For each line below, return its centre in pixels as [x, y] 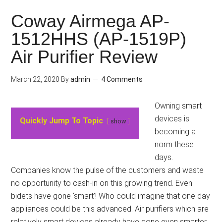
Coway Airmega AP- [90, 21]
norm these [174, 144]
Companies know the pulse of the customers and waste [108, 170]
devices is [172, 119]
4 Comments [122, 79]
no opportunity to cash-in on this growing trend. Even [102, 183]
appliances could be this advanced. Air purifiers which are [110, 209]
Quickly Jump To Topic [62, 121]
